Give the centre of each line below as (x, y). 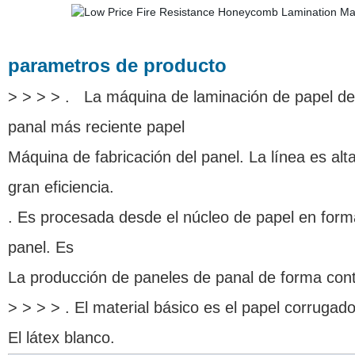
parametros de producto (117, 65)
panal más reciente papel (96, 127)
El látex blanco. (66, 338)
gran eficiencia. (61, 187)
